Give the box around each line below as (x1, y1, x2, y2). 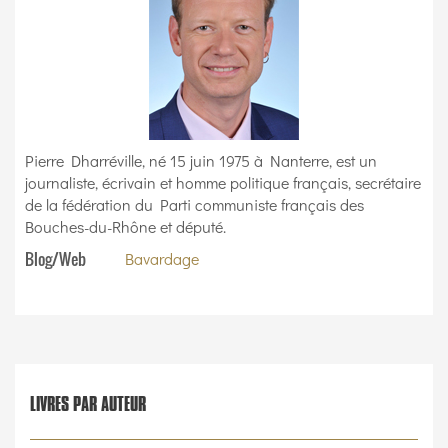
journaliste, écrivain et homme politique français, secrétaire (25, 172, 421, 193)
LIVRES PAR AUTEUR (30, 393, 146, 415)
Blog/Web (25, 247, 86, 271)
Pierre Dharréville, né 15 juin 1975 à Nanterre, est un (25, 150, 377, 171)
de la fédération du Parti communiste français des (25, 194, 364, 215)
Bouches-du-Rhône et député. (25, 216, 226, 237)
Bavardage (125, 248, 199, 269)
